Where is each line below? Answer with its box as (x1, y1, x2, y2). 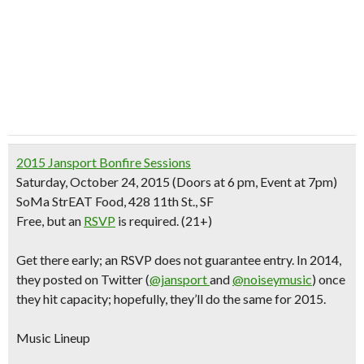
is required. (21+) (118, 213, 212, 228)
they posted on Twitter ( (16, 271, 149, 287)
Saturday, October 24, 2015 (16, 174, 170, 189)
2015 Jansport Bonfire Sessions (16, 154, 191, 170)
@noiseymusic (232, 271, 312, 287)
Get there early (16, 252, 99, 267)
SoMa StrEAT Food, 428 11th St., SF (16, 193, 214, 209)
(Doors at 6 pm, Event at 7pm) (170, 174, 337, 189)
